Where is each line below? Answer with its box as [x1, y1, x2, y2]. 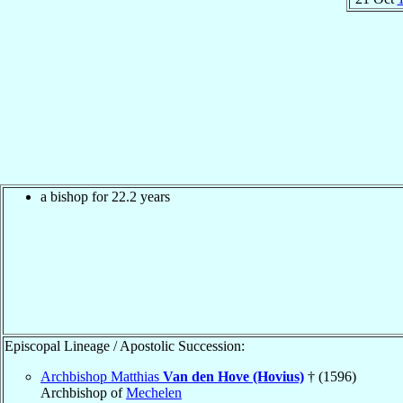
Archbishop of [40, 384, 126, 400]
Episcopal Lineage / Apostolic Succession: [4, 337, 245, 354]
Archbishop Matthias [40, 368, 163, 384]
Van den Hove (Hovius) [163, 368, 304, 384]
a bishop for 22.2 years [40, 188, 170, 204]
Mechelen [126, 384, 182, 400]
